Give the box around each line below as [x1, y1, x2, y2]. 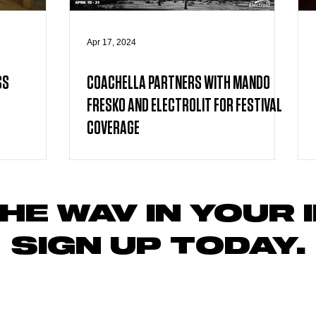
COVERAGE [87, 119, 140, 138]
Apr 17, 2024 [87, 37, 136, 47]
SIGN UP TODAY [11, 235, 296, 259]
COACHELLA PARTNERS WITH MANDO [87, 74, 270, 92]
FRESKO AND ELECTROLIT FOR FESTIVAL [87, 97, 282, 115]
